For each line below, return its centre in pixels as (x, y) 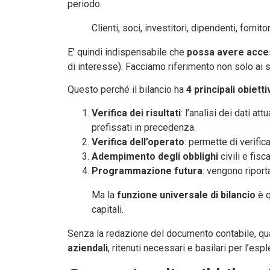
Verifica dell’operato (138, 142)
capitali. (108, 209)
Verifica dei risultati (136, 113)
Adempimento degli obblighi (155, 156)
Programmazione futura (147, 171)
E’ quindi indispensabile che (127, 52)
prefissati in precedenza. (144, 127)
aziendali (88, 248)
